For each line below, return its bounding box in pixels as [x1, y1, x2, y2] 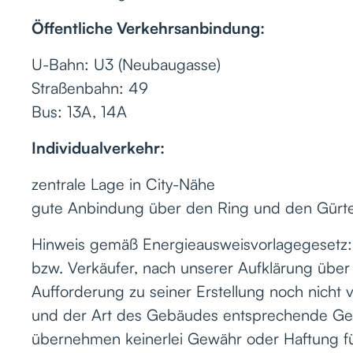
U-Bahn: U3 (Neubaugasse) [32, 54, 221, 74]
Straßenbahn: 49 [32, 77, 148, 98]
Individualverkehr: [32, 137, 165, 158]
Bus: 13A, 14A [32, 101, 127, 121]
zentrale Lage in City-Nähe [32, 173, 215, 194]
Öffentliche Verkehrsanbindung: [32, 17, 265, 38]
